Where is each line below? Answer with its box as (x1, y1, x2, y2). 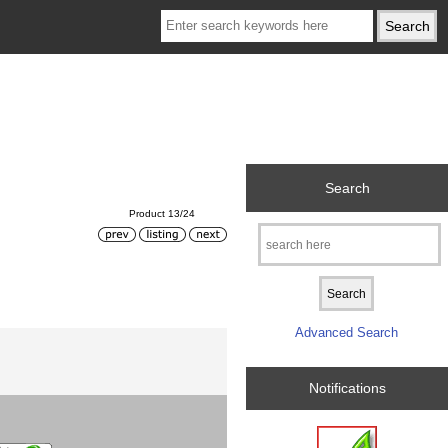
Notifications (308, 380, 386, 397)
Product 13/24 (129, 207, 196, 219)
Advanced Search (295, 325, 398, 341)
